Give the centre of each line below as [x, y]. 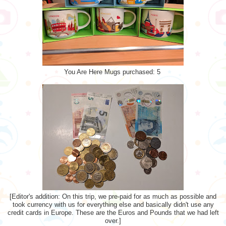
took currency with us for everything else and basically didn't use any [113, 205]
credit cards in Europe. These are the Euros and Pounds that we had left [113, 213]
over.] [113, 221]
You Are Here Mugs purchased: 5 [113, 72]
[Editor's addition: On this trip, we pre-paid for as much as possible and [113, 196]
